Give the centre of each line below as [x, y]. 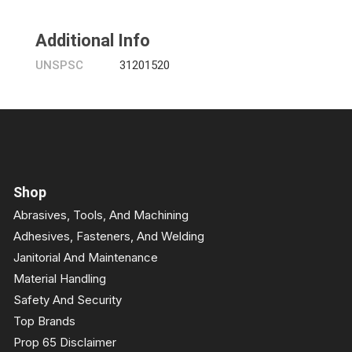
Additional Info [93, 40]
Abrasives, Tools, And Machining [101, 215]
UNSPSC [59, 65]
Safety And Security [68, 300]
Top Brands [44, 321]
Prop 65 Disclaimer [65, 342]
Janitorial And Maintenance [86, 257]
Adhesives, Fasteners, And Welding [109, 236]
